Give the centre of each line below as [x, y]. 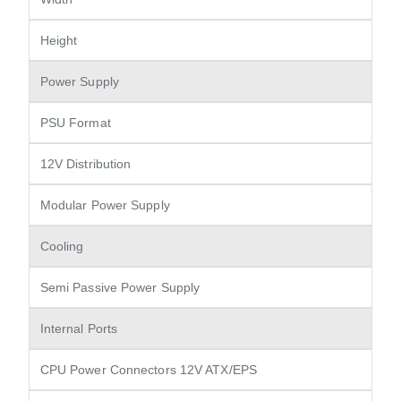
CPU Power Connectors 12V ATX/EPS [148, 370]
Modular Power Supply [105, 205]
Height [59, 41]
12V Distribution [85, 164]
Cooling [62, 247]
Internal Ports [79, 329]
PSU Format [75, 123]
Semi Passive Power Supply [120, 288]
